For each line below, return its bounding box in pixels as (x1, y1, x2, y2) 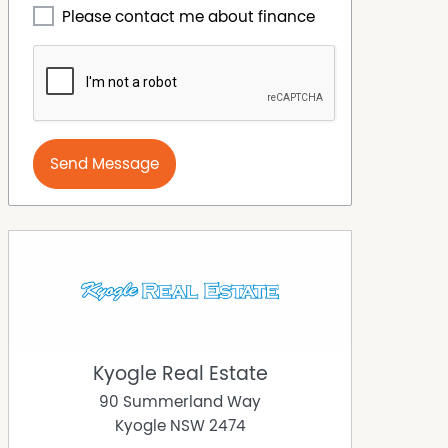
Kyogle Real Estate (92, 364, 268, 385)
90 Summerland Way (99, 394, 261, 411)
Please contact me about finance (61, 9, 315, 26)
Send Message (50, 156, 159, 173)
